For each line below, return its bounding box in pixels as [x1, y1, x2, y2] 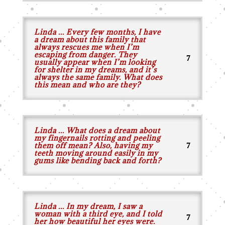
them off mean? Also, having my [34, 141, 153, 150]
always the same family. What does [34, 72, 162, 82]
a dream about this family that [34, 35, 146, 44]
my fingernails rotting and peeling [34, 133, 160, 143]
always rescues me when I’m [34, 42, 139, 52]
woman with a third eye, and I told [34, 209, 162, 218]
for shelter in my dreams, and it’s [34, 65, 157, 74]
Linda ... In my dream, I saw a [34, 201, 143, 211]
